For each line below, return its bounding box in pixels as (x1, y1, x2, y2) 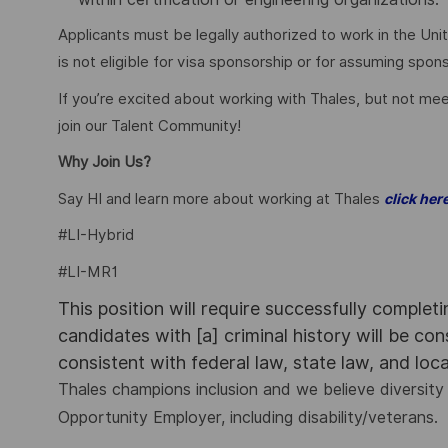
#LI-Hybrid (58, 226, 134, 245)
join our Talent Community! (58, 116, 241, 135)
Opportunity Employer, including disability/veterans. (58, 408, 438, 428)
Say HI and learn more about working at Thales (58, 189, 384, 208)
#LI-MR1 (58, 262, 118, 281)
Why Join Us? (58, 153, 151, 172)
